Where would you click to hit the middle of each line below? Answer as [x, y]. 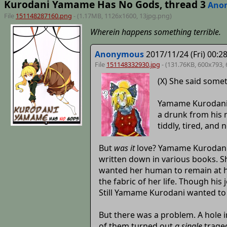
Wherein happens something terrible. [155, 32]
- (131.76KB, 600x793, [193, 65]
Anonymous [119, 54]
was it [124, 148]
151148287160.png [44, 15]
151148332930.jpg [133, 65]
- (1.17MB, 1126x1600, [105, 15]
